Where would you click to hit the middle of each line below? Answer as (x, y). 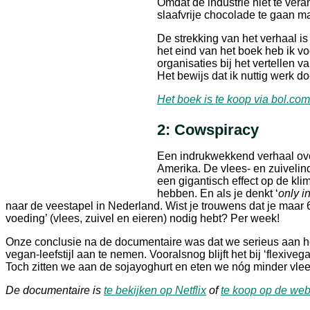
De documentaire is (55, 290)
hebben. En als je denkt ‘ (218, 193)
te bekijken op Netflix (155, 290)
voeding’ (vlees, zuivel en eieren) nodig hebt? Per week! (143, 218)
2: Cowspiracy (208, 129)
